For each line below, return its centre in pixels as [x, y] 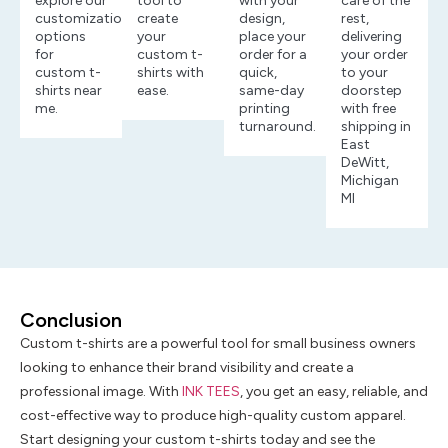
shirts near [68, 90]
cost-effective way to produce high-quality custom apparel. [213, 415]
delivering [371, 36]
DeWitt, [365, 162]
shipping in [376, 126]
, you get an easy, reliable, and [334, 391]
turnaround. [277, 126]
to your [364, 72]
